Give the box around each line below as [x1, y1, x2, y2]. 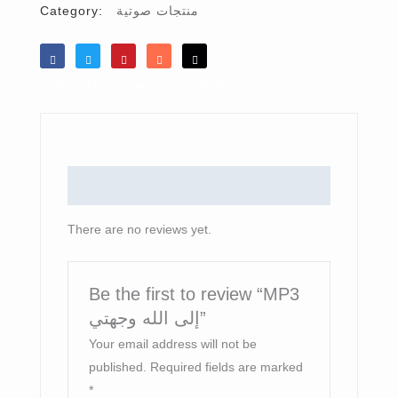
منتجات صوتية [116, 3, 199, 18]
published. [89, 360, 147, 375]
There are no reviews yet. [68, 222, 211, 237]
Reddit [192, 77, 224, 92]
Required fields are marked [150, 360, 304, 375]
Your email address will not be [89, 337, 258, 352]
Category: [40, 3, 103, 18]
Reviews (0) [68, 175, 161, 195]
